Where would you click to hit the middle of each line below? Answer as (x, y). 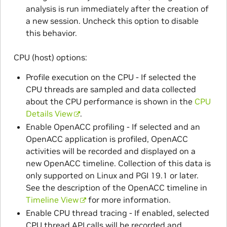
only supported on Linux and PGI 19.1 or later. (112, 176)
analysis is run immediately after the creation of (117, 9)
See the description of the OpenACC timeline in (116, 188)
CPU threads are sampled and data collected (111, 89)
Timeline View (52, 200)
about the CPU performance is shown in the (110, 102)
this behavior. (51, 33)
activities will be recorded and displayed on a (110, 151)
